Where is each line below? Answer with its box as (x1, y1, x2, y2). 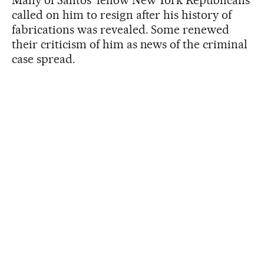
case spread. (12, 51, 75, 66)
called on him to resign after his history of (12, 7, 232, 22)
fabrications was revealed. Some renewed (12, 22, 230, 37)
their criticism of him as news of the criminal (12, 37, 248, 51)
